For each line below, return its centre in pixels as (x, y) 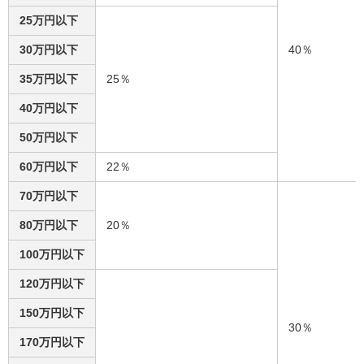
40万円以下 (49, 108)
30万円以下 (49, 50)
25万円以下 (49, 20)
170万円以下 (52, 342)
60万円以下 (49, 167)
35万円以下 (49, 79)
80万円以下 (49, 225)
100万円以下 (52, 254)
